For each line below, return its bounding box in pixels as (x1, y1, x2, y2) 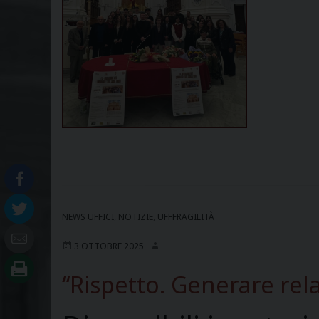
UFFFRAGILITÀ (157, 211, 214, 223)
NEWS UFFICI (62, 211, 114, 223)
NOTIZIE (118, 211, 153, 223)
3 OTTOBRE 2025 (74, 240, 144, 252)
